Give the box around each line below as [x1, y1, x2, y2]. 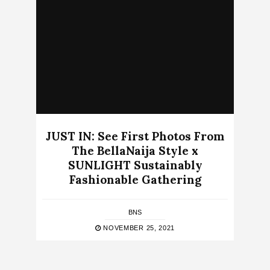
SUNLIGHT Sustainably [67, 158, 202, 173]
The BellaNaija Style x [72, 143, 198, 159]
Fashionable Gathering [69, 172, 201, 187]
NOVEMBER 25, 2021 [101, 224, 175, 232]
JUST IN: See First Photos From [46, 129, 224, 144]
